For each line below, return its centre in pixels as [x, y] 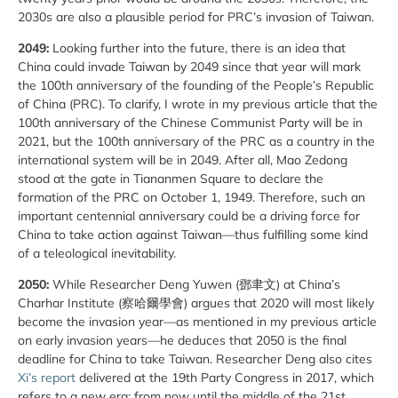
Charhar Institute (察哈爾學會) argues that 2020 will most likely [196, 303]
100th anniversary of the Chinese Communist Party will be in [190, 122]
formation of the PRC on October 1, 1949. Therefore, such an [191, 197]
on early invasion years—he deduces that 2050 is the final [182, 341]
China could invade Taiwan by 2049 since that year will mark [189, 66]
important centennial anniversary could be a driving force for [189, 215]
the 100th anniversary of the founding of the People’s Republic [196, 85]
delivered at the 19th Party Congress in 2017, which [225, 378]
